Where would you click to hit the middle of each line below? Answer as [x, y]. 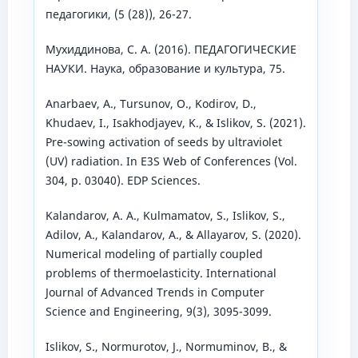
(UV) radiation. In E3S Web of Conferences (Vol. [171, 161]
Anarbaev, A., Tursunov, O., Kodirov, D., [151, 103]
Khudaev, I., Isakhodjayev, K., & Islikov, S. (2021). [175, 122]
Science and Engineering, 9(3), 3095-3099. [158, 311]
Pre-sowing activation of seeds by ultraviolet [163, 141]
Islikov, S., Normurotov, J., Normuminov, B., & [166, 346]
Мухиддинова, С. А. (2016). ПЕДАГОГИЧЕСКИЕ [171, 49]
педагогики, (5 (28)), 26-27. [118, 14]
